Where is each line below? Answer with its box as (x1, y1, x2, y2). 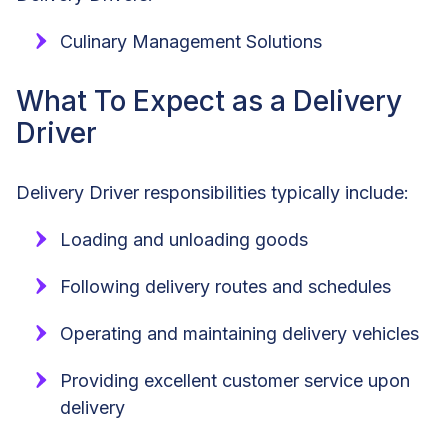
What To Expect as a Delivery (16, 83, 402, 118)
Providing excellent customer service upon (60, 369, 410, 391)
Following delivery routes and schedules (60, 275, 391, 297)
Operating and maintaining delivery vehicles (60, 322, 419, 344)
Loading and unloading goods (60, 228, 308, 250)
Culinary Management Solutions (60, 30, 322, 52)
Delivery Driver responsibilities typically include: (16, 181, 409, 203)
